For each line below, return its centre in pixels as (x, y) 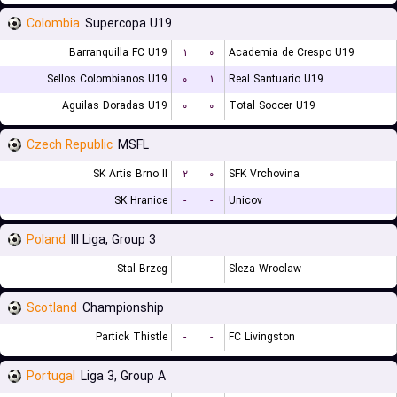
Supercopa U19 (128, 24)
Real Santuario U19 (276, 79)
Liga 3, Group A (123, 377)
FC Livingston (262, 337)
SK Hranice (141, 201)
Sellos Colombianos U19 (107, 79)
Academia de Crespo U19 (292, 53)
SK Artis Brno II (130, 174)
